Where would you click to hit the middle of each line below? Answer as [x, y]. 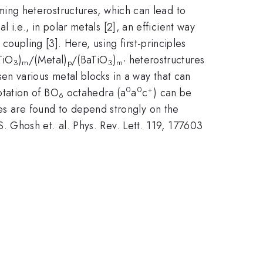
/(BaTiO [90, 60]
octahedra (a [95, 92]
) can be [172, 92]
